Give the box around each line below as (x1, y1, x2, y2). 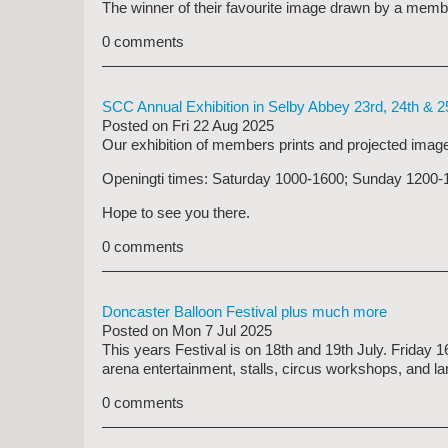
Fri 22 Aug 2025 (172, 117, 274, 134)
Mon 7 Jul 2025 (172, 322, 272, 339)
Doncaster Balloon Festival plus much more (102, 303, 387, 320)
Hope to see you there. (102, 204, 250, 221)
